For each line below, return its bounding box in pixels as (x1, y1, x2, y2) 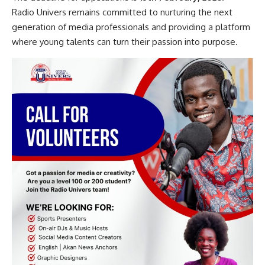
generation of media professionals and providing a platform (12, 21, 250, 33)
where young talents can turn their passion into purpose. (12, 36, 238, 48)
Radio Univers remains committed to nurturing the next (12, 7, 232, 18)
